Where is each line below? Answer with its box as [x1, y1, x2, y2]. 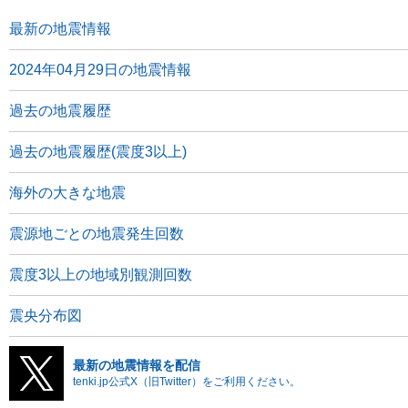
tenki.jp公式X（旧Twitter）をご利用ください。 [73, 375, 301, 388]
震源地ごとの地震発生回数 [9, 226, 184, 241]
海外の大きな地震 [9, 185, 126, 200]
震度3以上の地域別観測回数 [9, 267, 192, 282]
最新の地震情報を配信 [73, 358, 200, 372]
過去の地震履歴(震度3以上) [9, 144, 187, 159]
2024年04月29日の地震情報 [9, 62, 191, 77]
